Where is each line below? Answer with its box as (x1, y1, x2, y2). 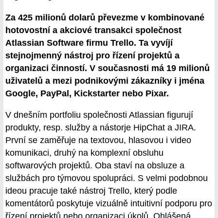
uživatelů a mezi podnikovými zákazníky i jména (5, 76, 204, 86)
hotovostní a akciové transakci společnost (5, 25, 182, 36)
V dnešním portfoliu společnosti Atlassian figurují (5, 110, 193, 120)
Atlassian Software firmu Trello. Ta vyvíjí (5, 38, 173, 48)
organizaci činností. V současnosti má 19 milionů (5, 63, 210, 73)
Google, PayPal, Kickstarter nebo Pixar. (5, 89, 169, 99)
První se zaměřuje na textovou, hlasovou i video (5, 135, 191, 145)
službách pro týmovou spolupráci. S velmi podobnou (5, 173, 208, 183)
